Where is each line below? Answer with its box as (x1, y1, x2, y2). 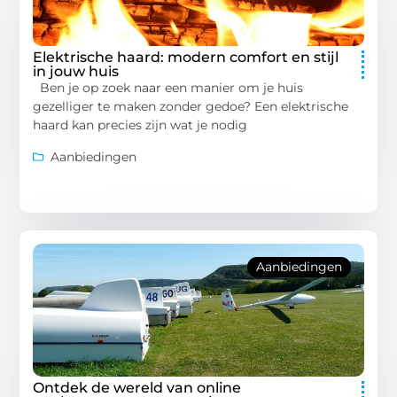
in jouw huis (33, 63, 120, 81)
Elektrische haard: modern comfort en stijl (33, 49, 339, 66)
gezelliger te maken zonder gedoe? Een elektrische (33, 98, 349, 115)
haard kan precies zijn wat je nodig (33, 117, 248, 134)
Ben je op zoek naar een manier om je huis (33, 80, 304, 97)
